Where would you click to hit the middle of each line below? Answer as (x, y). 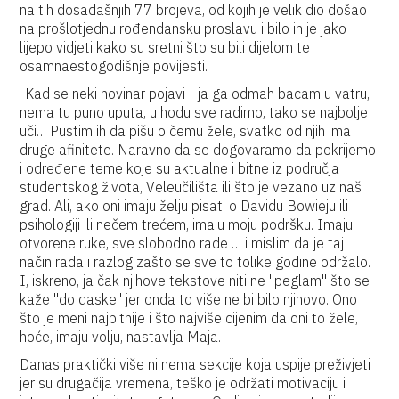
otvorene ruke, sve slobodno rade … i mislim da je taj (182, 243)
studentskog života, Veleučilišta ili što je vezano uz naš (191, 187)
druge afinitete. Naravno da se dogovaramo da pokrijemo (198, 150)
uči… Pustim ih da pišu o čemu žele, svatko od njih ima (186, 131)
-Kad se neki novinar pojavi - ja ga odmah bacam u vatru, (195, 94)
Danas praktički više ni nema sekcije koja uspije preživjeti (195, 364)
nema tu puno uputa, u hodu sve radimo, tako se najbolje (194, 112)
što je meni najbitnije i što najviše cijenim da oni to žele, (189, 318)
